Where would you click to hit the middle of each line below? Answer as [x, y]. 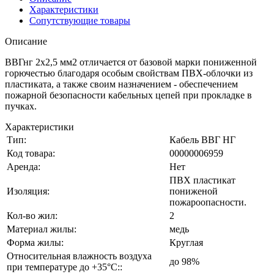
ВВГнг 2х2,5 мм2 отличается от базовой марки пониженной [131, 62]
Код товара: [31, 153]
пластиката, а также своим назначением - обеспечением [121, 84]
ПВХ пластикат [202, 180]
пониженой [194, 191]
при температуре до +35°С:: [65, 267]
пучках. [21, 106]
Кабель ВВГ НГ [202, 139]
